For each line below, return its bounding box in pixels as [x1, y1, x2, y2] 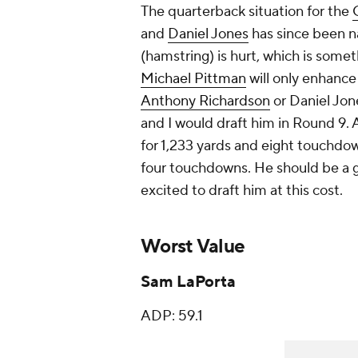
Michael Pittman [141, 70, 246, 89]
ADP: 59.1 [141, 307, 203, 326]
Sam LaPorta [141, 272, 236, 293]
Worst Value [141, 234, 245, 260]
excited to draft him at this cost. [141, 181, 343, 201]
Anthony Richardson [141, 92, 270, 111]
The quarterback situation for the [141, 2, 352, 22]
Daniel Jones [168, 25, 249, 44]
